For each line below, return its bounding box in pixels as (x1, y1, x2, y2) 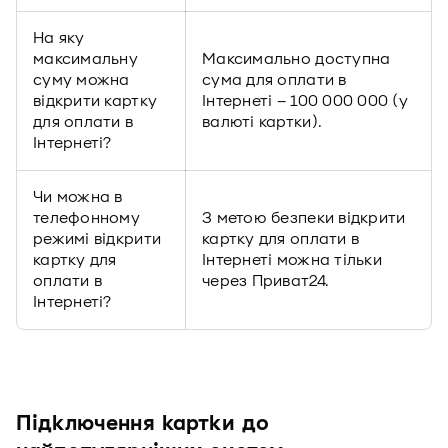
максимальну (33, 50, 138, 68)
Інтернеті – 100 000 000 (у (202, 92, 409, 110)
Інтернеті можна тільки (202, 251, 382, 269)
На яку (33, 29, 85, 47)
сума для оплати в (202, 71, 347, 89)
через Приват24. (202, 272, 330, 290)
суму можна (33, 71, 130, 89)
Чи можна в (33, 188, 123, 206)
